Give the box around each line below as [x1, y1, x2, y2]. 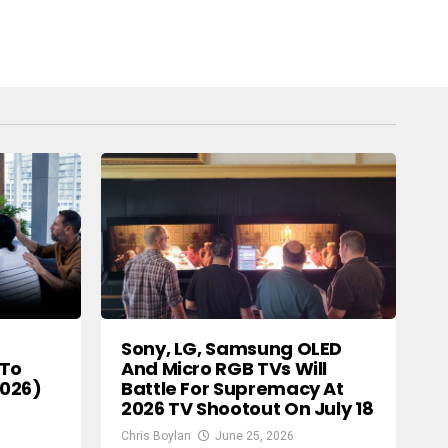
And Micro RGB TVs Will [121, 355, 328, 381]
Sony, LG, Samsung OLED [121, 335, 343, 361]
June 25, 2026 [215, 428, 294, 443]
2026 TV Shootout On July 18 [121, 395, 374, 421]
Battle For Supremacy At [121, 375, 344, 401]
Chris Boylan [121, 428, 191, 443]
